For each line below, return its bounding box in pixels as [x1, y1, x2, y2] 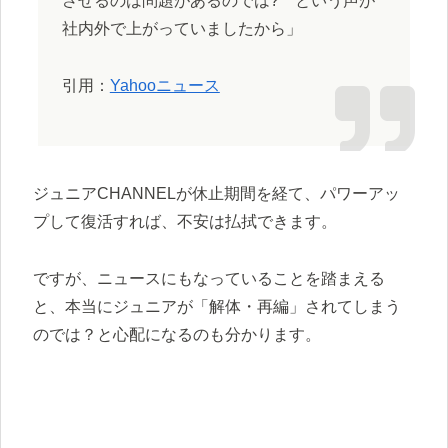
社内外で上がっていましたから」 [61, 20, 302, 38]
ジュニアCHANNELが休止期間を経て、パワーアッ [33, 185, 400, 203]
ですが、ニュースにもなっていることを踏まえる [33, 269, 385, 287]
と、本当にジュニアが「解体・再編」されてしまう [33, 297, 401, 315]
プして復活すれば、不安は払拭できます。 [33, 213, 337, 231]
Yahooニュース [109, 77, 220, 95]
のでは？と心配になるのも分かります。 [33, 325, 321, 343]
